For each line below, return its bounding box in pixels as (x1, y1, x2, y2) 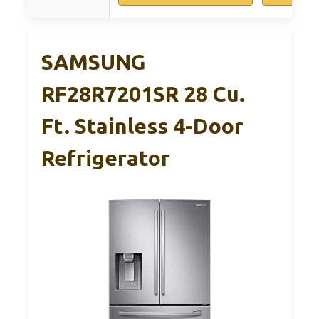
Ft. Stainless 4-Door (41, 114, 244, 139)
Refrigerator (41, 146, 170, 171)
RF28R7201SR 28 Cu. (41, 82, 245, 107)
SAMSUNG (41, 50, 146, 75)
